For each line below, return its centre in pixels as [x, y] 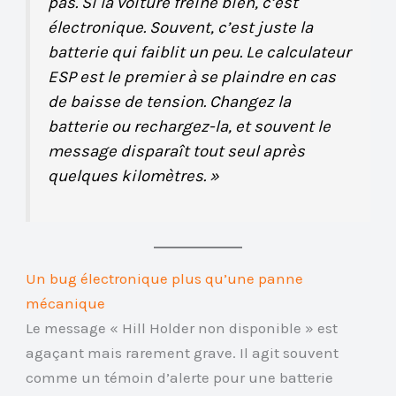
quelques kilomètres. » [134, 175]
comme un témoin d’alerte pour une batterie [180, 378]
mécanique [66, 304]
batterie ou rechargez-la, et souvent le [190, 126]
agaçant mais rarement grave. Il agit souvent [183, 353]
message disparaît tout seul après [177, 151]
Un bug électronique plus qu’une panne [165, 279]
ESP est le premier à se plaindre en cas [192, 76]
